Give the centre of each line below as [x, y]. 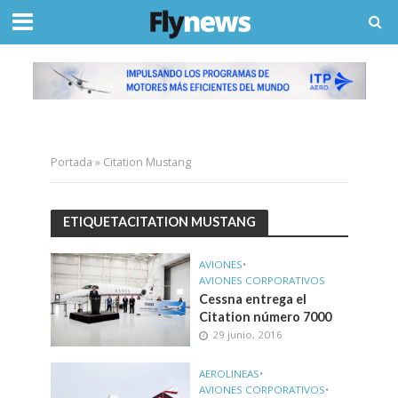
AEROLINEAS [229, 373]
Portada [71, 162]
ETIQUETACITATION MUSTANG [159, 222]
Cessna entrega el [253, 298]
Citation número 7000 [265, 316]
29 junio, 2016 [247, 334]
